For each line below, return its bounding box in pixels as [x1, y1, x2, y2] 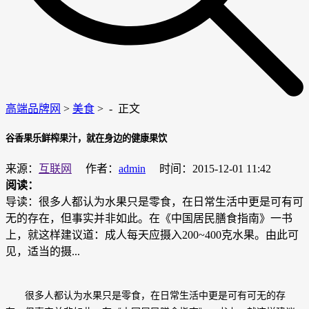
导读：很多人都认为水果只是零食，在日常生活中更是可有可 [6, 196, 303, 208]
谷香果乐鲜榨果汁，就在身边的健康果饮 [6, 133, 167, 144]
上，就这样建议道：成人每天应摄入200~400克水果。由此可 [6, 229, 299, 241]
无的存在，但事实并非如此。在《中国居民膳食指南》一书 [6, 212, 292, 225]
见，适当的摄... [6, 246, 80, 258]
